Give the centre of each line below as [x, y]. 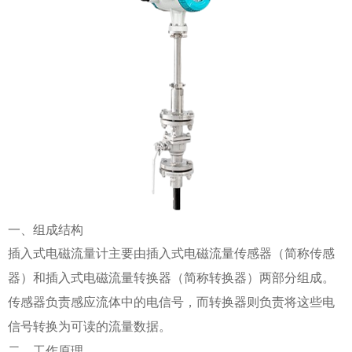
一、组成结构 [46, 229]
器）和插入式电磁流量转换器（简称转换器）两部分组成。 [171, 277]
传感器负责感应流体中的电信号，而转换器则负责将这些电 [171, 302]
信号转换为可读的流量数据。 [90, 326]
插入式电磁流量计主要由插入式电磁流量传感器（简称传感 [171, 253]
